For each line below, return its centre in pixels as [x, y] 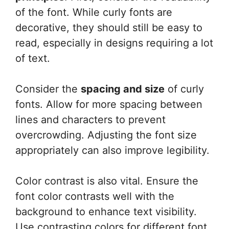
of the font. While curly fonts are [94, 12]
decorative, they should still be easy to [109, 27]
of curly [184, 89]
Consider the [48, 89]
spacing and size [123, 89]
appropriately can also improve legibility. [112, 150]
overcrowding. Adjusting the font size [106, 135]
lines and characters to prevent [90, 119]
